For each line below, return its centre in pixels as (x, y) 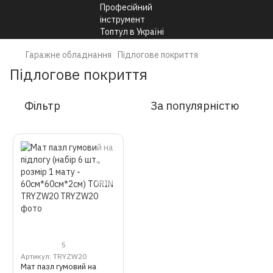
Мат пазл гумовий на (58, 267)
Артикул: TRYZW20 (54, 256)
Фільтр (42, 106)
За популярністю (195, 106)
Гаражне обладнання (69, 55)
